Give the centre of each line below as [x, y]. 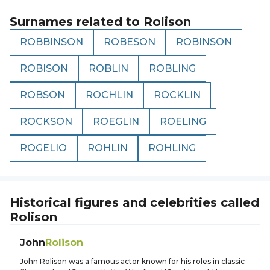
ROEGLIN [116, 121]
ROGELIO [43, 148]
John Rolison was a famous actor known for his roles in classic [132, 261]
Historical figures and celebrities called [134, 202]
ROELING [183, 121]
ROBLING [172, 68]
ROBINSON [204, 42]
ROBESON [130, 42]
